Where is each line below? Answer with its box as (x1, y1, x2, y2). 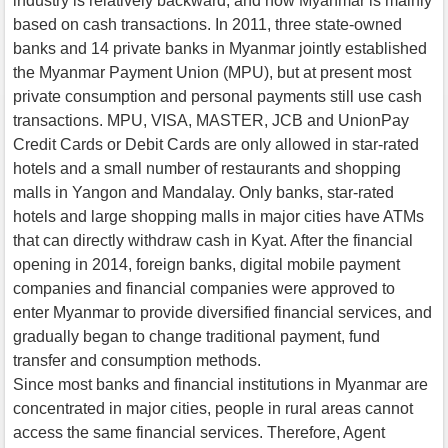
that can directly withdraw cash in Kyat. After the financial (13, 231, 413, 249)
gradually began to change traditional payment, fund (13, 327, 380, 345)
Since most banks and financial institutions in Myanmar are (13, 375, 428, 393)
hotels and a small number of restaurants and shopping (13, 159, 401, 177)
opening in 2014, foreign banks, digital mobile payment (13, 255, 400, 273)
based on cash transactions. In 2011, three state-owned (13, 15, 402, 33)
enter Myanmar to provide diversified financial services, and (13, 303, 432, 321)
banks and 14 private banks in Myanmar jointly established (13, 39, 427, 57)
